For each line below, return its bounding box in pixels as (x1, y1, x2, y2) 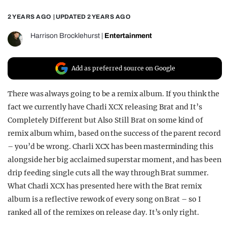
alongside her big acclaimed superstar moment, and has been (8, 155, 221, 165)
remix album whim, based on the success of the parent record (8, 129, 221, 138)
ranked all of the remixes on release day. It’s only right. (8, 208, 199, 217)
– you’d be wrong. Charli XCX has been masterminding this (8, 142, 213, 152)
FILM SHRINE (25, 24, 89, 34)
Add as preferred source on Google (71, 64, 175, 72)
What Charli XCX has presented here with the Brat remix (8, 181, 202, 191)
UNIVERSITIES (25, 43, 95, 53)
